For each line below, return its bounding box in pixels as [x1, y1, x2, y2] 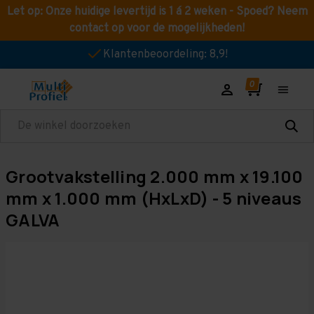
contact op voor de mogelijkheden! [69, 22, 245, 36]
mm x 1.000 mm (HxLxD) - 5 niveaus [6, 186, 302, 210]
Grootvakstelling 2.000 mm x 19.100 [6, 165, 303, 188]
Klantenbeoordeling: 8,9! [103, 48, 228, 62]
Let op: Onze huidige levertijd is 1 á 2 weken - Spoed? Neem [6, 5, 308, 19]
